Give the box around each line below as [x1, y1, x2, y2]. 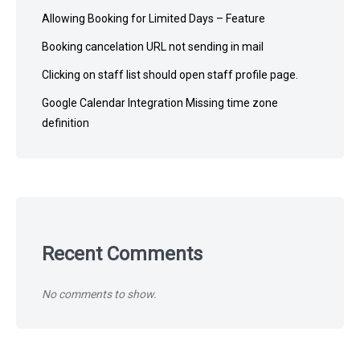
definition [42, 116, 89, 129]
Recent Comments [42, 242, 202, 265]
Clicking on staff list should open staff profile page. [42, 67, 298, 81]
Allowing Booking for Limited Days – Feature [42, 11, 265, 25]
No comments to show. [42, 287, 157, 301]
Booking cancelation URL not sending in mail [42, 39, 264, 53]
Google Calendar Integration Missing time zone [42, 96, 278, 109]
